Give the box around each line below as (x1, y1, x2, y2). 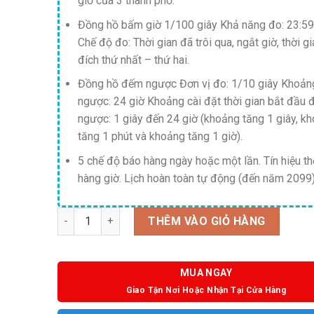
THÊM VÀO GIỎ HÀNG (148, 214, 266, 228)
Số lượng (57, 208, 100, 221)
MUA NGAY (179, 266, 233, 278)
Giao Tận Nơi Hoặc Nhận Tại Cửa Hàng (125, 285, 287, 295)
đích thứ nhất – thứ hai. (78, 53, 190, 67)
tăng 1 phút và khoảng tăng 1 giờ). (78, 130, 243, 144)
